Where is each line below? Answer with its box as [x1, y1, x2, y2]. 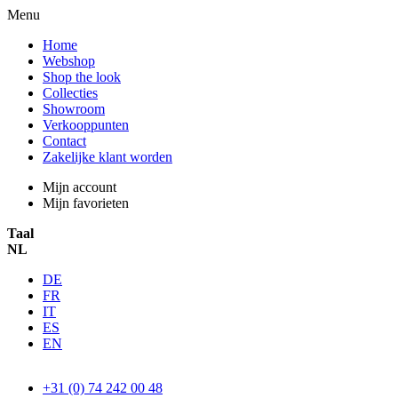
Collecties [43, 85, 98, 100]
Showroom [43, 101, 105, 116]
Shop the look [43, 69, 121, 84]
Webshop [43, 53, 95, 68]
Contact [43, 133, 86, 148]
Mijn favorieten [43, 195, 129, 211]
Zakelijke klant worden [43, 149, 172, 164]
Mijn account [43, 179, 116, 195]
